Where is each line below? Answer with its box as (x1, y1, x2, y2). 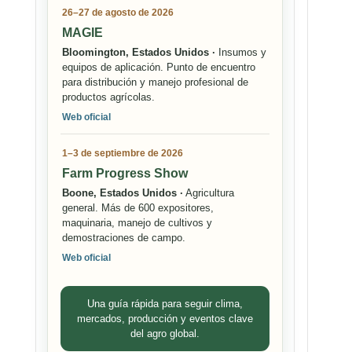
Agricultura (183, 187, 234, 200)
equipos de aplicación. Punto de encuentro (62, 61, 255, 74)
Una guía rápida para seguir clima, (87, 298, 243, 310)
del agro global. (130, 328, 200, 340)
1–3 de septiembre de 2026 (62, 148, 183, 159)
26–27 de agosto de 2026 (62, 7, 174, 19)
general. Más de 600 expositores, (62, 202, 214, 214)
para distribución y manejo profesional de (62, 76, 248, 89)
